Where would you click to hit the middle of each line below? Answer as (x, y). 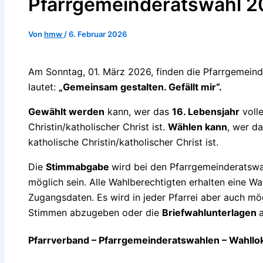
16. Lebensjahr (206, 112)
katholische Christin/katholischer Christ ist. (123, 142)
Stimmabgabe (79, 167)
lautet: (43, 87)
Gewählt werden (66, 112)
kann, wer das (138, 112)
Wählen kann (198, 127)
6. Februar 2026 (98, 34)
